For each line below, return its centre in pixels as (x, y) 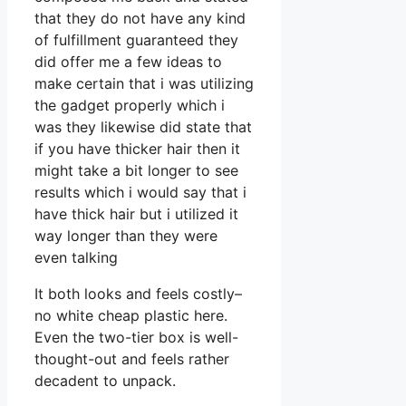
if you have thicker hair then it (137, 149)
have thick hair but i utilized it (136, 214)
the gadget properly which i (130, 106)
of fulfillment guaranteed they (136, 40)
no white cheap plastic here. (131, 316)
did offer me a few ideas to (128, 62)
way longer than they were (126, 236)
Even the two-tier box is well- (136, 338)
